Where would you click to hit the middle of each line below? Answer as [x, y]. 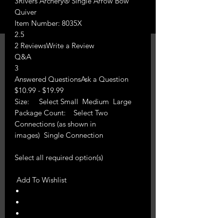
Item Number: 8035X [48, 23]
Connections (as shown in [55, 124]
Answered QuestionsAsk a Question [72, 79]
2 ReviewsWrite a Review [54, 45]
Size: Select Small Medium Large [74, 101]
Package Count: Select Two [61, 112]
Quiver [26, 12]
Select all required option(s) [59, 157]
